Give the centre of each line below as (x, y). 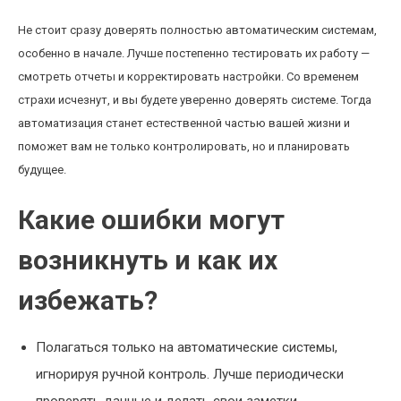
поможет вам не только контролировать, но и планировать (184, 146)
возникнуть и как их (148, 260)
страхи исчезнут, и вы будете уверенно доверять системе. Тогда (195, 100)
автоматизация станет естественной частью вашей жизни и (184, 123)
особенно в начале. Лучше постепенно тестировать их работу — (194, 53)
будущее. (42, 170)
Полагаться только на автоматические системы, (187, 347)
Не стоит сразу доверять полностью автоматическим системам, (197, 30)
